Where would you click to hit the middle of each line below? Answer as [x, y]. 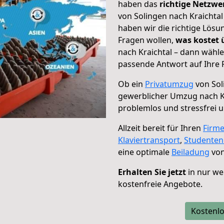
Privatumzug [169, 84]
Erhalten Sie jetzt [152, 172]
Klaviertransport [149, 140]
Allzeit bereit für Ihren [160, 128]
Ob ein [131, 84]
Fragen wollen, [147, 40]
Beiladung [190, 152]
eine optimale [145, 152]
